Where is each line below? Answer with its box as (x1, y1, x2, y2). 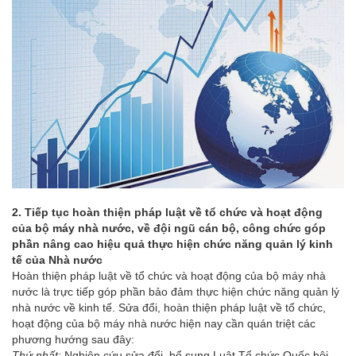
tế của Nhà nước (12, 253, 103, 266)
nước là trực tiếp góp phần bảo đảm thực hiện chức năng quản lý (12, 284, 339, 298)
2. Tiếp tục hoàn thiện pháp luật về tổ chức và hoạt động (12, 205, 323, 219)
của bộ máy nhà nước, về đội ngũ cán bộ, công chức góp (12, 221, 326, 234)
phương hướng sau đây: (12, 332, 134, 346)
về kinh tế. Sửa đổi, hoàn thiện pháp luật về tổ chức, (64, 300, 326, 314)
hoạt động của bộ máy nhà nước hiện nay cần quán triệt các (12, 316, 315, 330)
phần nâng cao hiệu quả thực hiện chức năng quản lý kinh (12, 237, 333, 250)
